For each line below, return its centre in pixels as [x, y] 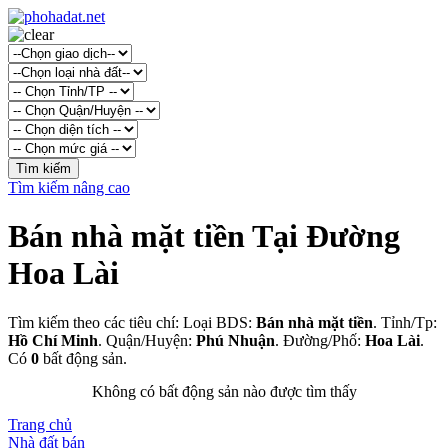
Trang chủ [40, 424]
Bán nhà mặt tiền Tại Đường [204, 236]
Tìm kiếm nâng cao [69, 187]
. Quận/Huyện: [147, 340]
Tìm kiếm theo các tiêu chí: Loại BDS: [132, 322]
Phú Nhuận [235, 340]
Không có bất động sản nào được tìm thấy [224, 391]
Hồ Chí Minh [53, 340]
